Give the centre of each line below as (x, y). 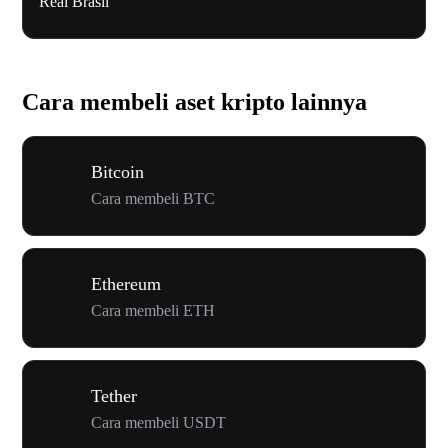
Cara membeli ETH (153, 310)
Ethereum (126, 283)
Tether (114, 395)
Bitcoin (117, 171)
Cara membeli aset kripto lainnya (194, 102)
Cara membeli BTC (153, 198)
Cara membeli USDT (158, 422)
